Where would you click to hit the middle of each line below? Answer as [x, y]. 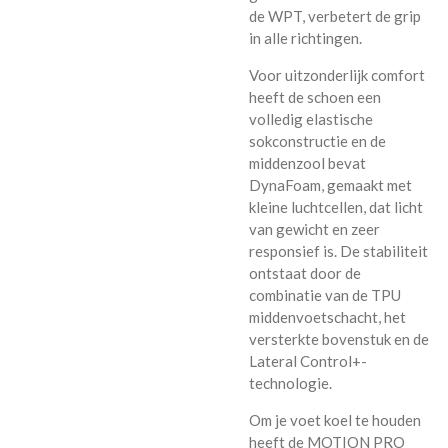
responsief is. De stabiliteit [338, 251]
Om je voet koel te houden [335, 420]
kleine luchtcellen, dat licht [336, 207]
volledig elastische [311, 119]
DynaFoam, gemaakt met [330, 185]
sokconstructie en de [317, 141]
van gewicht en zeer [314, 229]
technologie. [290, 383]
